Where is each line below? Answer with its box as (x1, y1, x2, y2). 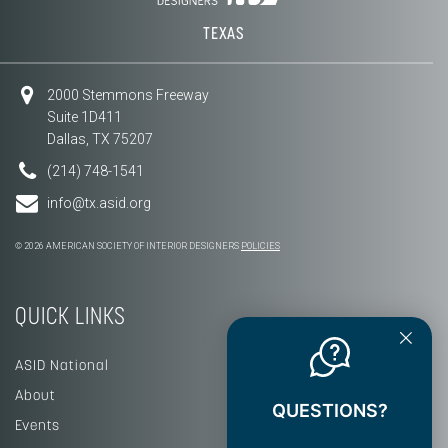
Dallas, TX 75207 (47, 130, 153, 147)
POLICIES (241, 240, 280, 251)
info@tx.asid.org (47, 194, 151, 211)
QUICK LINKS (15, 301, 126, 331)
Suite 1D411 (47, 108, 122, 125)
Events (15, 416, 60, 435)
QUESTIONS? (271, 400, 388, 421)
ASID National (15, 356, 109, 375)
